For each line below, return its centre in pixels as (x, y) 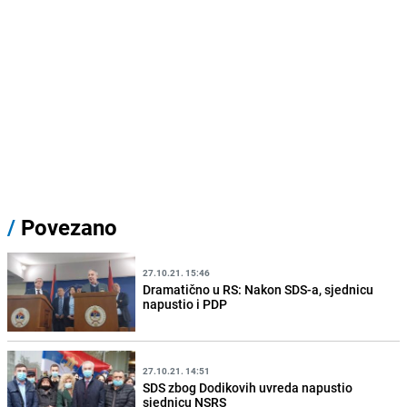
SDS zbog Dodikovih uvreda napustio (248, 387)
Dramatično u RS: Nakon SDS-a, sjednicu (258, 289)
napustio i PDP (185, 303)
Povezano (66, 228)
